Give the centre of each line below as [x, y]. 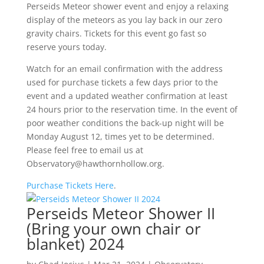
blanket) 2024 [75, 244]
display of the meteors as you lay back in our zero [124, 20]
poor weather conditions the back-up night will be [125, 123]
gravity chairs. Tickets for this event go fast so [116, 33]
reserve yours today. [66, 47]
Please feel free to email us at [85, 150]
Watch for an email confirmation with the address [124, 69]
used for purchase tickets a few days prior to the [122, 82]
